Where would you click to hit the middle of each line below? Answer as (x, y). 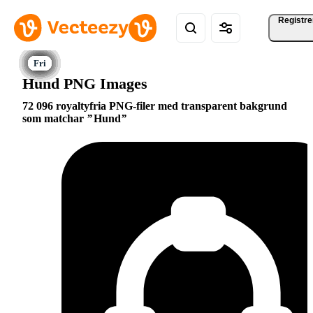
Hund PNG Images (85, 83)
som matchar (54, 119)
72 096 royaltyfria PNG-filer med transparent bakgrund (155, 106)
